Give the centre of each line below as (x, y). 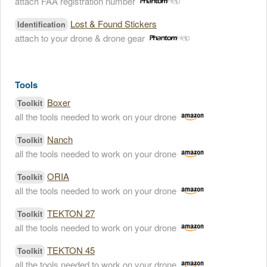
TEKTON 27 (71, 213)
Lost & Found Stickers (114, 24)
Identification (41, 24)
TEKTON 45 (71, 250)
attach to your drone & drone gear (80, 38)
